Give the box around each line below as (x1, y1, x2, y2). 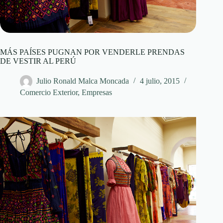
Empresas (82, 88, 112, 97)
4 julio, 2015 (140, 77, 180, 86)
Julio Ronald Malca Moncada (36, 77, 129, 86)
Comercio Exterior (20, 88, 78, 97)
